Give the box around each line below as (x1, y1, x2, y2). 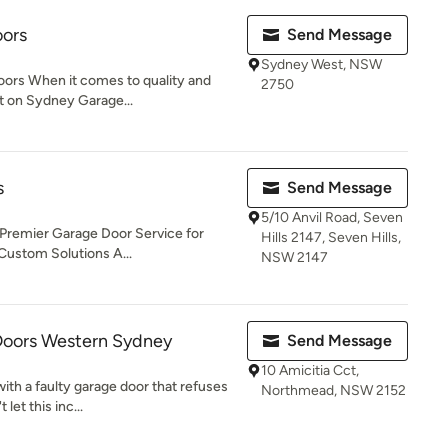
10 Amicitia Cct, (261, 362, 359, 379)
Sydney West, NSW (261, 56, 382, 73)
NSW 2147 (261, 249, 328, 266)
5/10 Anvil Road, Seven (261, 209, 403, 226)
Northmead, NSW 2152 (261, 382, 406, 399)
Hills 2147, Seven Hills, (261, 229, 401, 246)
